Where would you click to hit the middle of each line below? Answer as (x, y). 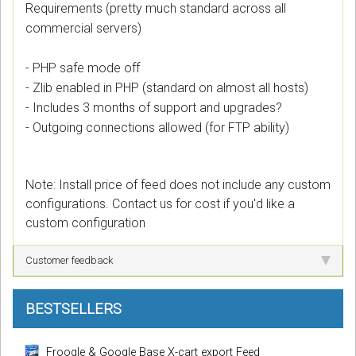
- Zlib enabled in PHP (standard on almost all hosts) (167, 88)
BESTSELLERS (74, 309)
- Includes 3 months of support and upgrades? (154, 108)
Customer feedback (70, 261)
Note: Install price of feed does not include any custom (178, 185)
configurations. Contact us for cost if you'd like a (160, 204)
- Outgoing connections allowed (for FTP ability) (157, 128)
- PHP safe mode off (83, 68)
